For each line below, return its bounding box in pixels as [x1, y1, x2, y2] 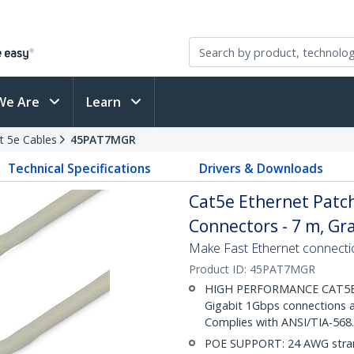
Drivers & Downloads [198, 160, 323, 177]
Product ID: [189, 262, 250, 277]
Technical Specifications [8, 160, 152, 177]
